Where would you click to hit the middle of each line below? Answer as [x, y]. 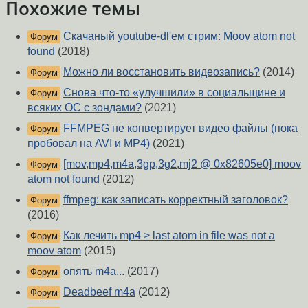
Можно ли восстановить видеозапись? [162, 72]
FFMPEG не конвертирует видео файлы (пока [180, 129]
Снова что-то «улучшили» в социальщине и [174, 93]
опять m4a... [94, 272]
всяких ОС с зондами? [85, 108]
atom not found [64, 179]
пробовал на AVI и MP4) [89, 144]
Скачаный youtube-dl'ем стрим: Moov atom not [179, 36]
